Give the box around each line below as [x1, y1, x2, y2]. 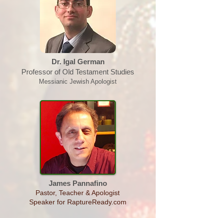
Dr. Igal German [51, 57, 105, 66]
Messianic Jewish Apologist [39, 78, 117, 85]
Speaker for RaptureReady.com [29, 198, 127, 206]
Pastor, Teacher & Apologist [36, 189, 120, 197]
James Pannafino [48, 179, 107, 187]
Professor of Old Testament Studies [21, 68, 134, 76]
